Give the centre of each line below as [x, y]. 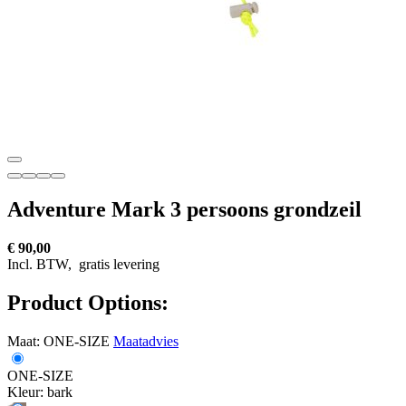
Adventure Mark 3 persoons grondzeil [184, 209]
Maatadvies [146, 341]
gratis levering [117, 264]
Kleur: [25, 391]
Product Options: [88, 302]
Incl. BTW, [41, 264]
